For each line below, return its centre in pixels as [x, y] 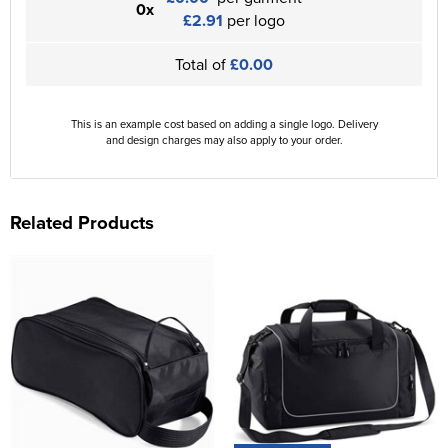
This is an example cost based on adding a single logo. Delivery [224, 124]
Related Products [82, 222]
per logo [254, 20]
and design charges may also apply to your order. [224, 140]
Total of [202, 64]
